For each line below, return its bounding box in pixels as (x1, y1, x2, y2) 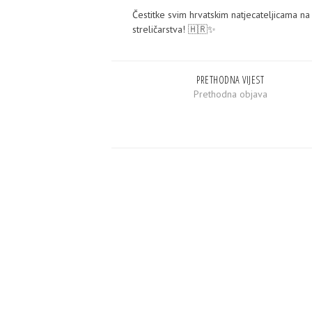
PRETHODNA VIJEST (196, 73, 264, 86)
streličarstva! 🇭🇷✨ (132, 23, 216, 36)
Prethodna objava (193, 88, 267, 100)
